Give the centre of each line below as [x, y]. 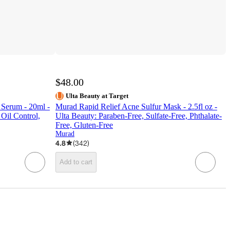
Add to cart [76, 162]
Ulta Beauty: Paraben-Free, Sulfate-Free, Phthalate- [139, 116]
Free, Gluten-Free [84, 125]
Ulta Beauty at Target [97, 95]
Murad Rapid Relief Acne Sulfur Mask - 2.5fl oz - [136, 106]
